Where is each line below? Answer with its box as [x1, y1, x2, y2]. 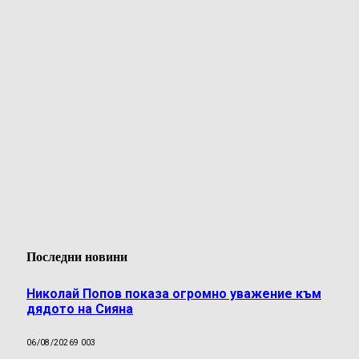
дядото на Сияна [26, 301, 133, 317]
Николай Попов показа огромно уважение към [26, 285, 321, 301]
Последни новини [26, 249, 127, 264]
